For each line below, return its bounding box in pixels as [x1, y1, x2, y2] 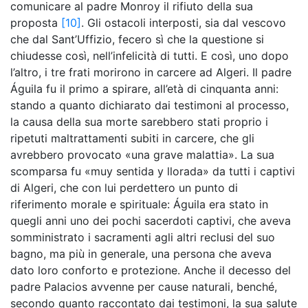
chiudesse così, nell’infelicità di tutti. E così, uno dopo [10, 49, 289, 63]
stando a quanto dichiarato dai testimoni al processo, [10, 98, 289, 112]
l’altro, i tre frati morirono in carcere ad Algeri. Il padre [10, 65, 291, 79]
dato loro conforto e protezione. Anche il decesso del [10, 263, 291, 277]
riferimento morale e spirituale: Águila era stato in [10, 197, 268, 211]
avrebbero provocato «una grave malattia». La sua [10, 148, 274, 162]
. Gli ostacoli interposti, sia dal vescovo [81, 16, 286, 30]
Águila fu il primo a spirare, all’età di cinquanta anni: [10, 82, 278, 96]
